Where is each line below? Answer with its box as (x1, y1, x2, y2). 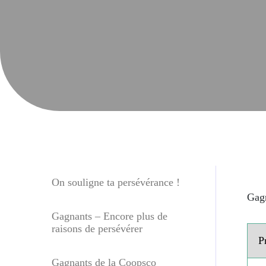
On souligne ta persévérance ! (51, 176, 180, 189)
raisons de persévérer (51, 223, 142, 235)
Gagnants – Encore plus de (51, 210, 167, 223)
